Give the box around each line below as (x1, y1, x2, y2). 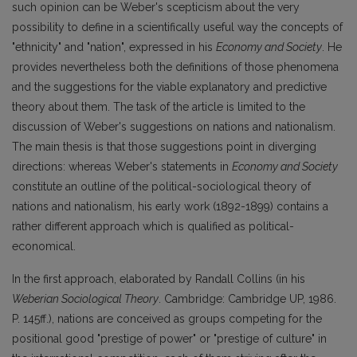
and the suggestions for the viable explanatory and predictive (12, 80, 327, 94)
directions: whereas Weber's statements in (12, 160, 232, 174)
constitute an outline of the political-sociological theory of (12, 180, 311, 194)
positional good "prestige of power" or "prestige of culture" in (12, 332, 327, 346)
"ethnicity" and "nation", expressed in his (12, 41, 216, 54)
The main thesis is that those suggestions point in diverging (12, 140, 316, 154)
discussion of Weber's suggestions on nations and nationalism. (12, 120, 335, 134)
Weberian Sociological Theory (12, 292, 159, 306)
